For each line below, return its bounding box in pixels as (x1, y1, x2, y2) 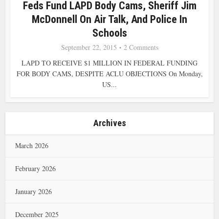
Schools (92, 26, 127, 39)
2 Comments (123, 42, 158, 52)
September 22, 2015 (61, 42, 117, 52)
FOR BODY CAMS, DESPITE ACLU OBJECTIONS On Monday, (16, 68, 203, 78)
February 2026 (15, 164, 56, 173)
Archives (93, 118, 126, 128)
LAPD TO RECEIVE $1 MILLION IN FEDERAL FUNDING (22, 58, 197, 67)
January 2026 (15, 187, 52, 196)
